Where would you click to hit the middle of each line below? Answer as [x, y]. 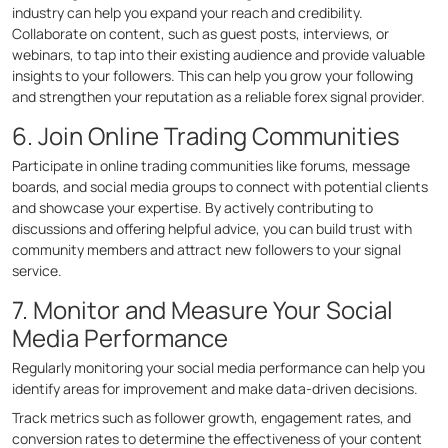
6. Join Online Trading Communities [206, 136]
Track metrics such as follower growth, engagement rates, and [211, 418]
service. [37, 271]
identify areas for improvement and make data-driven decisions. [216, 389]
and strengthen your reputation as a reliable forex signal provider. [218, 97]
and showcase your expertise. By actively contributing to [192, 208]
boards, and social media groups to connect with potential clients [220, 187]
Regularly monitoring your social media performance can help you [218, 368]
